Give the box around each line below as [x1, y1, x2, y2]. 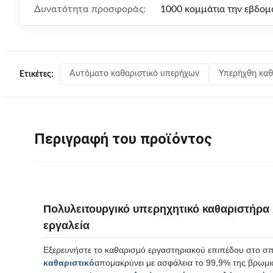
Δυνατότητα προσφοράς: [34, 4, 146, 14]
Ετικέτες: [19, 69, 54, 79]
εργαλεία [43, 219, 90, 232]
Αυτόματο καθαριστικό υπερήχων [69, 69, 199, 78]
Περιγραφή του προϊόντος [34, 130, 212, 147]
